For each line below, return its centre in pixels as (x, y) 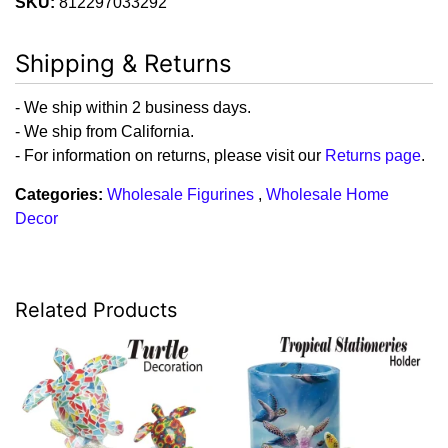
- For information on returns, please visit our (170, 155)
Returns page (373, 155)
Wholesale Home (327, 194)
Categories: (59, 194)
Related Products (96, 309)
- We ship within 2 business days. (133, 107)
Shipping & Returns (123, 63)
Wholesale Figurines (180, 194)
